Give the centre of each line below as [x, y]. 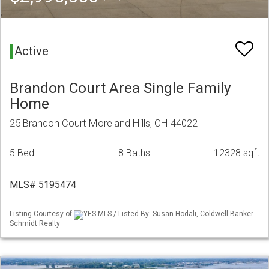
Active [32, 51]
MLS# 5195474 [43, 185]
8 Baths [134, 153]
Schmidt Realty [35, 223]
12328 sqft [237, 153]
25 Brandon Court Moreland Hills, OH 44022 [104, 123]
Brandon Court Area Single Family [120, 88]
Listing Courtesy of [42, 214]
